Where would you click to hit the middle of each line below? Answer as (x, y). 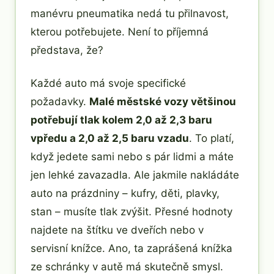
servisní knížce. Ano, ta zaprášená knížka (131, 248)
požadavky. (60, 101)
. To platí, (212, 138)
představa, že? (67, 50)
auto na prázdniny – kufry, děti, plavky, (125, 193)
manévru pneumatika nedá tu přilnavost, (130, 13)
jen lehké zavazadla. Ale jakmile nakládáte (135, 175)
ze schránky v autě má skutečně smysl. (127, 266)
